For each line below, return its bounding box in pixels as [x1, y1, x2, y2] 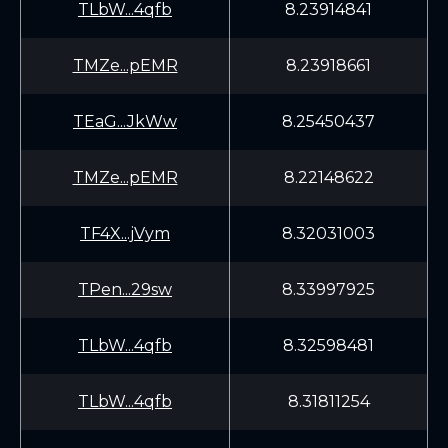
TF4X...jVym [80, 224, 170, 243]
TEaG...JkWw [73, 112, 177, 131]
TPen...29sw [78, 280, 172, 299]
